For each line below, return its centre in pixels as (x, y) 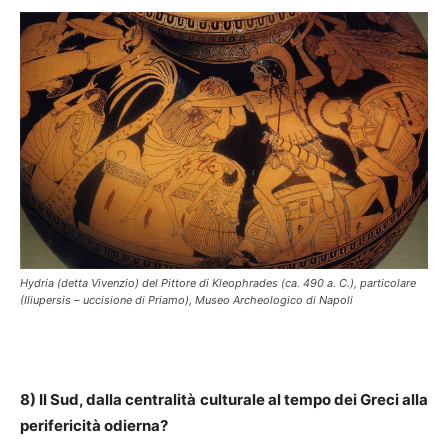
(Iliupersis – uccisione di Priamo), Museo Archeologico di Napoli (186, 299)
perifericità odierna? (94, 425)
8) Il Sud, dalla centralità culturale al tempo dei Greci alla (224, 399)
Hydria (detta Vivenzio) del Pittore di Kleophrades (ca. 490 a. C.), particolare (218, 282)
